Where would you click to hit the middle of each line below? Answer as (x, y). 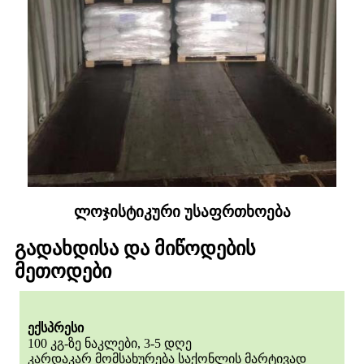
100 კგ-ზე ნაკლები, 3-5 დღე (110, 343)
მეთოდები (63, 271)
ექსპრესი (56, 327)
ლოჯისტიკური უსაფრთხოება (182, 211)
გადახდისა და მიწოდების (135, 248)
